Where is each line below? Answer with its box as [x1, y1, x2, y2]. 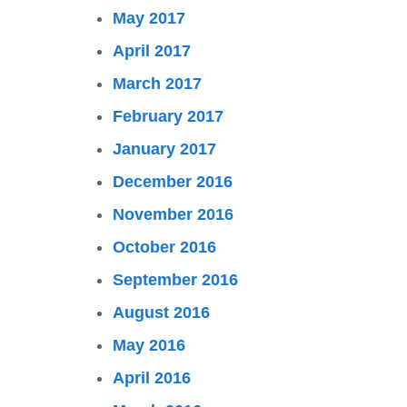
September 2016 [113, 271, 238, 289]
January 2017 [113, 140, 216, 158]
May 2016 [113, 336, 185, 354]
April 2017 [113, 42, 191, 60]
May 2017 [113, 9, 185, 27]
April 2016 [113, 369, 191, 387]
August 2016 [113, 303, 210, 322]
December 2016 [113, 173, 233, 191]
